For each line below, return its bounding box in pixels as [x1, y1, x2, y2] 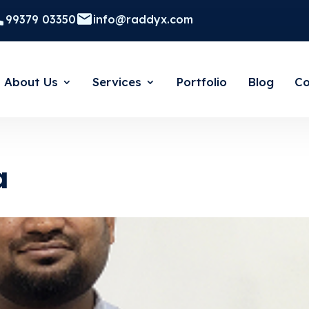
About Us [4, 74, 58, 89]
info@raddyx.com [93, 12, 193, 26]
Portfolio [176, 74, 227, 89]
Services [92, 74, 141, 89]
